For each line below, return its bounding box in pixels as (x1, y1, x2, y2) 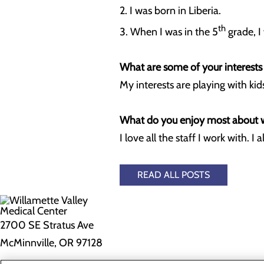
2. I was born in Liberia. (120, 4, 221, 17)
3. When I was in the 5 (120, 25, 218, 38)
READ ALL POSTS (137, 169, 210, 180)
